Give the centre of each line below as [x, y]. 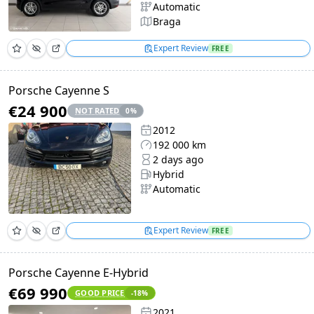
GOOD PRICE [100, 293]
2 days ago [178, 159]
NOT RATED [97, 110]
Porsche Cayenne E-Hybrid [78, 273]
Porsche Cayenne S [59, 90]
